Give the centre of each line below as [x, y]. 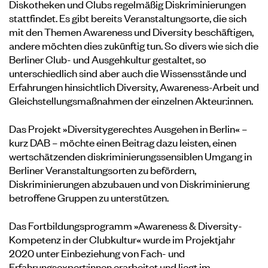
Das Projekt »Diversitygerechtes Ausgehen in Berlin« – [128, 128]
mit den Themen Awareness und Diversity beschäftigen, [131, 31]
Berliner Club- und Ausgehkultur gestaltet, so [108, 59]
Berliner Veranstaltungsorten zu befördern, [103, 169]
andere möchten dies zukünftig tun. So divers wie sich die [134, 45]
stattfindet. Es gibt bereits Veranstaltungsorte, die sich [128, 17]
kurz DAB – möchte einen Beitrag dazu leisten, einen [123, 142]
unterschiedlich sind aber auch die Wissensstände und [128, 72]
